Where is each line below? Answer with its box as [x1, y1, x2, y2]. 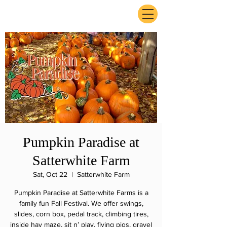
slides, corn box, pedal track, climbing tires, [14, 210, 148, 218]
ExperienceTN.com [19, 13, 97, 22]
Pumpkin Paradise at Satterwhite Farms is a [14, 188, 148, 197]
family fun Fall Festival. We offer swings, [19, 199, 143, 207]
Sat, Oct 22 [32, 170, 67, 178]
